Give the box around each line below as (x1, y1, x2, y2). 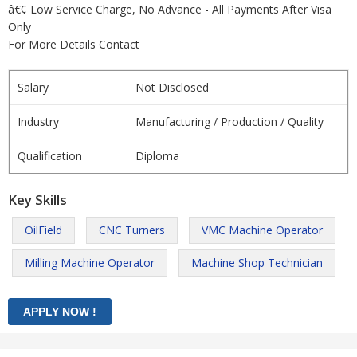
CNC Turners (99, 222, 165, 237)
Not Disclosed (135, 80, 209, 95)
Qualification (18, 148, 82, 163)
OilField (25, 222, 62, 237)
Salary (18, 80, 49, 95)
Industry (18, 114, 59, 129)
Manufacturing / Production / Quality (135, 114, 324, 129)
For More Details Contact (8, 37, 139, 52)
